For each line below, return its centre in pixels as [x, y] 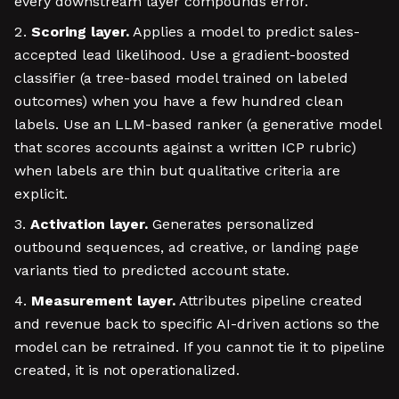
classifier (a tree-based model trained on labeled [181, 78]
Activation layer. [89, 224]
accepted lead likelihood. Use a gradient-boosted [182, 55]
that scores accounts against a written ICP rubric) [185, 147]
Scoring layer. [80, 32]
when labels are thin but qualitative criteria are [177, 171]
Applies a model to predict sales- [244, 32]
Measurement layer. [103, 301]
